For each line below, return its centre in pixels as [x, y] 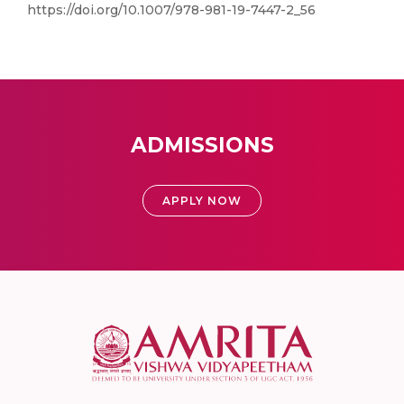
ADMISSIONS [202, 145]
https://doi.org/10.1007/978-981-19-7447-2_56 [171, 10]
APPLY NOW [202, 201]
